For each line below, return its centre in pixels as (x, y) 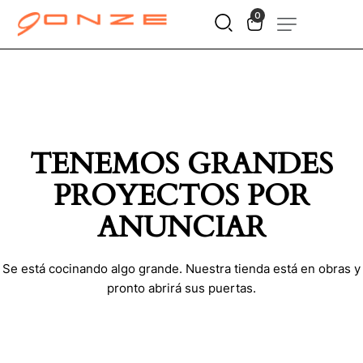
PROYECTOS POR (181, 196)
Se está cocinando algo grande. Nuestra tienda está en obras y (181, 269)
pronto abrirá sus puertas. (181, 288)
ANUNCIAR (181, 228)
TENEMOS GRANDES (181, 164)
